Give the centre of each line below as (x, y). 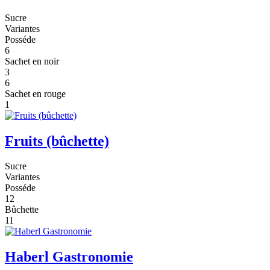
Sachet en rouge (35, 93)
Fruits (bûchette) (57, 141)
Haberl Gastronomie (69, 257)
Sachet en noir (32, 61)
